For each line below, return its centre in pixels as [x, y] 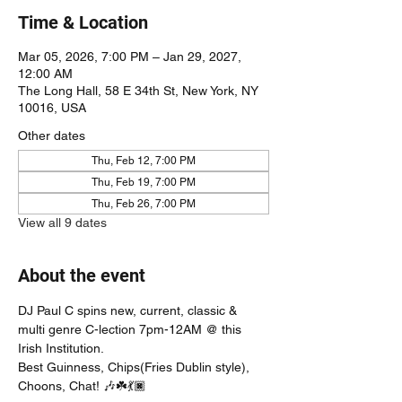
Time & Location [83, 22]
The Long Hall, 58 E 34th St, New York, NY [138, 90]
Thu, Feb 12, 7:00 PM [144, 160]
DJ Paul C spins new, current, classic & [129, 310]
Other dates [52, 135]
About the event [82, 275]
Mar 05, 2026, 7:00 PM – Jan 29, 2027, [130, 56]
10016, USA [52, 107]
